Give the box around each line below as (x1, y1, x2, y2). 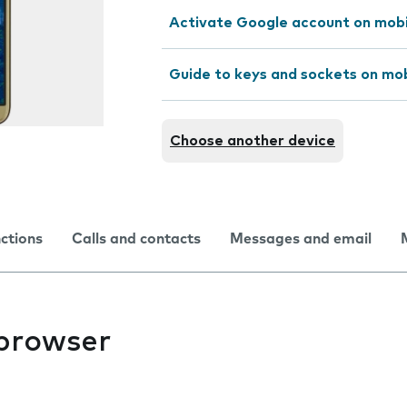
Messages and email (230, 232, 372, 246)
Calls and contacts (72, 232, 201, 246)
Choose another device (170, 134, 335, 148)
